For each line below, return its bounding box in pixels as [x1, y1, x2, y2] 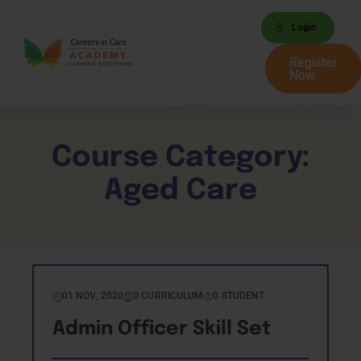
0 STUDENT [213, 290, 265, 301]
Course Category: [51, 143, 310, 172]
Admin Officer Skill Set [52, 319, 272, 339]
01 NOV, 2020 [62, 290, 124, 301]
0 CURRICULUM [133, 290, 204, 301]
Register [288, 55, 338, 70]
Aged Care [104, 176, 257, 205]
